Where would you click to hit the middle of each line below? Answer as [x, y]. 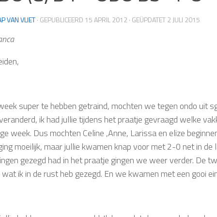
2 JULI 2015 [184, 19]
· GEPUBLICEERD [61, 19]
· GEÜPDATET [147, 19]
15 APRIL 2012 [106, 19]
